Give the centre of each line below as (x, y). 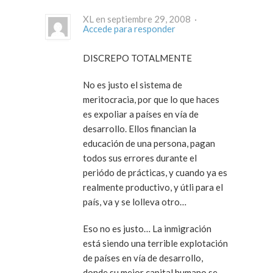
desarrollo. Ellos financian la (140, 129)
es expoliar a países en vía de (141, 114)
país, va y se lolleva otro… (135, 202)
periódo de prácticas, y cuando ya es (155, 173)
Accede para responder (129, 29)
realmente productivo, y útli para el (153, 187)
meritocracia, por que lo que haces (151, 100)
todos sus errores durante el (140, 158)
